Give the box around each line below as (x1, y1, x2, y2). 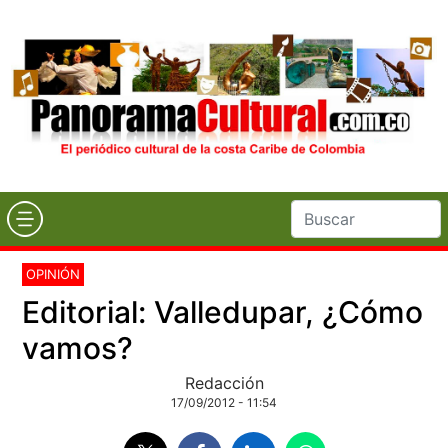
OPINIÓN (26, 265, 81, 282)
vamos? (22, 329, 134, 366)
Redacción (184, 372, 264, 393)
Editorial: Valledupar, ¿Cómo (22, 293, 424, 330)
